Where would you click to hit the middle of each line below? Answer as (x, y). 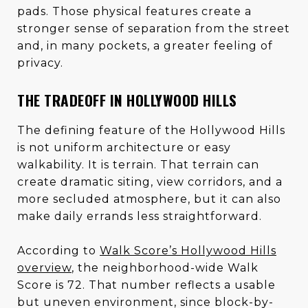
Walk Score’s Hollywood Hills (188, 250)
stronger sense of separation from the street (154, 28)
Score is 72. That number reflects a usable (146, 285)
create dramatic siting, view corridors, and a (150, 181)
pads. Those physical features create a (134, 11)
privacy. (40, 63)
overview (44, 267)
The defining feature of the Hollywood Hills (151, 130)
